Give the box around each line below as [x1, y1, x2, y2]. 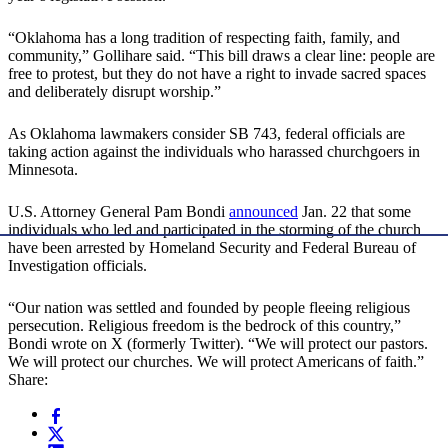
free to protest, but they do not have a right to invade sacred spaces [8, 65, 426, 83]
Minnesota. [8, 161, 78, 179]
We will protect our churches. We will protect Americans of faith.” [8, 353, 424, 371]
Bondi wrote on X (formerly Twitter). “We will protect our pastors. [8, 335, 428, 353]
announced [229, 203, 298, 221]
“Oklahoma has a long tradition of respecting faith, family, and [8, 29, 400, 47]
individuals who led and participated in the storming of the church [8, 221, 421, 239]
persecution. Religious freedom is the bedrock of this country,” [8, 317, 401, 335]
